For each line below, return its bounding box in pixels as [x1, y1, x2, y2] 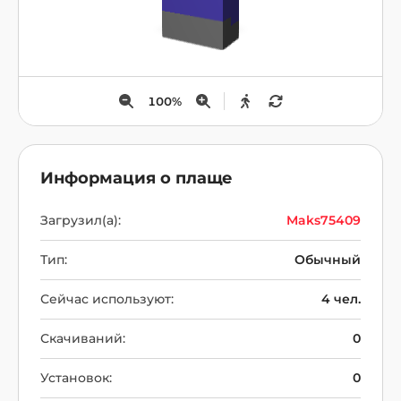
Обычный [294, 252, 361, 268]
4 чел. [321, 291, 361, 307]
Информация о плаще [40, 168, 233, 188]
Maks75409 [286, 212, 361, 228]
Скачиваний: [40, 330, 125, 346]
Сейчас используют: [40, 291, 174, 307]
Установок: [40, 370, 112, 386]
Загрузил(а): [40, 212, 121, 228]
